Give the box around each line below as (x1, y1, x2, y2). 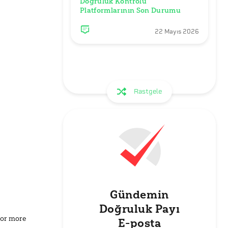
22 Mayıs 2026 (155, 27, 199, 35)
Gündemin (110, 188, 169, 202)
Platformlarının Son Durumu (80, 6, 181, 15)
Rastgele (134, 87, 162, 95)
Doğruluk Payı (99, 202, 180, 216)
